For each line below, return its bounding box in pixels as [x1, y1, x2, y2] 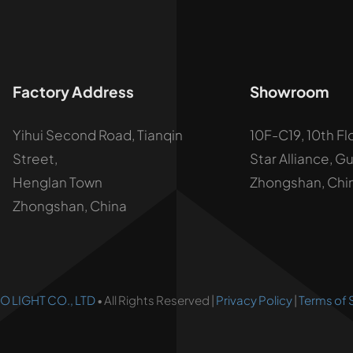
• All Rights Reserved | [95, 292, 216, 307]
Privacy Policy [216, 292, 292, 307]
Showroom [250, 81, 330, 101]
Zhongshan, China [13, 196, 127, 214]
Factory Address [13, 81, 134, 101]
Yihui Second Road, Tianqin [13, 125, 183, 143]
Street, [13, 149, 58, 167]
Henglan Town [13, 173, 102, 191]
